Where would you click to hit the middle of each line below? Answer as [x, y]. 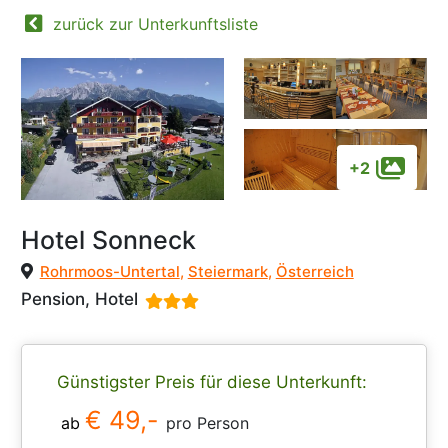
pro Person [207, 422]
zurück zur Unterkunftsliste [155, 24]
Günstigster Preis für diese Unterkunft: [211, 382]
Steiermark [227, 272]
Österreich [314, 272]
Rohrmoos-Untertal [109, 272]
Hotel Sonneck [108, 240]
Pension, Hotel [79, 299]
